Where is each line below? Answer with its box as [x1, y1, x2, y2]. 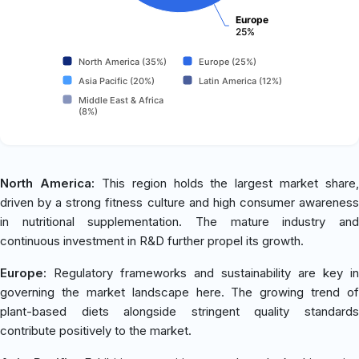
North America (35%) [79, 55, 167, 67]
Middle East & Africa [79, 94, 163, 106]
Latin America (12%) [199, 75, 282, 87]
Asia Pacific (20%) [79, 75, 155, 87]
